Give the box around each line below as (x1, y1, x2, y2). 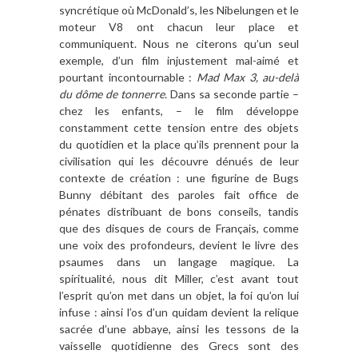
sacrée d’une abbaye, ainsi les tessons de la (59, 322, 299, 336)
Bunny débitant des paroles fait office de (59, 188, 299, 202)
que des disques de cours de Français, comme (59, 221, 299, 236)
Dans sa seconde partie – (170, 87, 299, 101)
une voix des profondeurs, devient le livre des (59, 238, 299, 253)
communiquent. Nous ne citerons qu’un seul (59, 37, 299, 51)
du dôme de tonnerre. (59, 87, 170, 101)
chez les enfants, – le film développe (59, 104, 299, 118)
